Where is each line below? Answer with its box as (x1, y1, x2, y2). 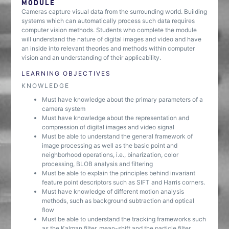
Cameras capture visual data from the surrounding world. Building (21, 8, 208, 15)
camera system (42, 105, 86, 112)
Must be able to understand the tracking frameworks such (42, 215, 207, 223)
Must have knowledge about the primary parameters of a (42, 96, 203, 103)
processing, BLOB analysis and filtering (42, 160, 153, 168)
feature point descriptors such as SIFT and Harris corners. (42, 178, 205, 186)
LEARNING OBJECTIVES (21, 70, 111, 77)
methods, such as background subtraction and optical (42, 197, 195, 204)
